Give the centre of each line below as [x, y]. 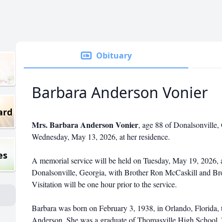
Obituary [114, 55]
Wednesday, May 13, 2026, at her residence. [101, 137]
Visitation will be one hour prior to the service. [104, 184]
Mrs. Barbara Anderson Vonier [85, 125]
